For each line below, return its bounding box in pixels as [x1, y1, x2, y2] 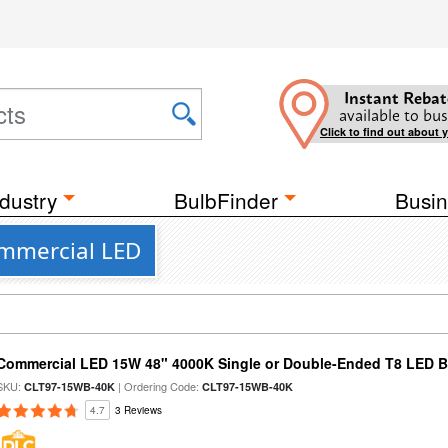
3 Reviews [115, 403, 163, 417]
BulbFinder [174, 185, 278, 215]
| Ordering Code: [115, 378, 203, 394]
